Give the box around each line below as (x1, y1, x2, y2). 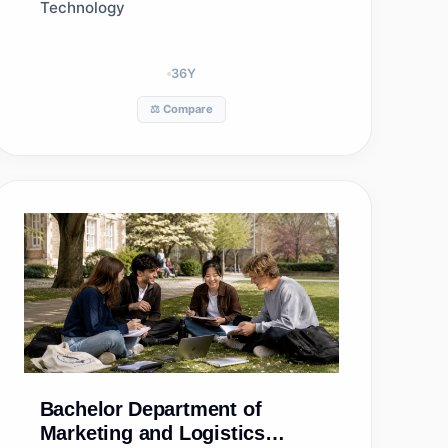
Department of (128, 398, 262, 420)
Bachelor (39, 398, 124, 420)
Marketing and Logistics (39, 422, 266, 444)
